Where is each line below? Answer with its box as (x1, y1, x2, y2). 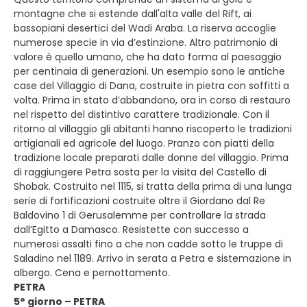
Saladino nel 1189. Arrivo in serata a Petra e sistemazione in (14, 251, 291, 265)
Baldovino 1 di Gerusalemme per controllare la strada (14, 208, 266, 222)
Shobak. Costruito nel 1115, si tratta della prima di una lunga (14, 180, 292, 193)
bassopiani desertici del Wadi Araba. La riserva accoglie (14, 21, 276, 35)
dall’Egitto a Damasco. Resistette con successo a (14, 223, 249, 236)
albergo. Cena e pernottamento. (14, 266, 170, 280)
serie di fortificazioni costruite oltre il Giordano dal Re (14, 194, 265, 208)
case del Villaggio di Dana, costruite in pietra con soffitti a (14, 79, 289, 93)
